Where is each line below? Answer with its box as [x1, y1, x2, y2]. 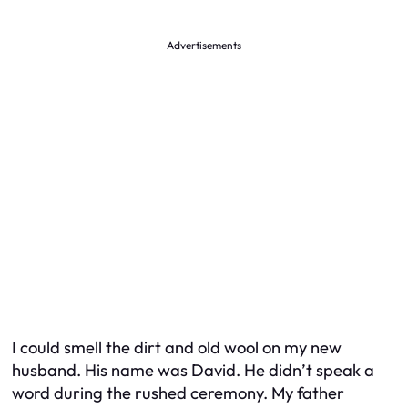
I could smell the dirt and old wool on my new [12, 336, 342, 358]
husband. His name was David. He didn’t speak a [12, 359, 374, 381]
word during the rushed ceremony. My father [12, 382, 344, 403]
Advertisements [167, 37, 241, 52]
